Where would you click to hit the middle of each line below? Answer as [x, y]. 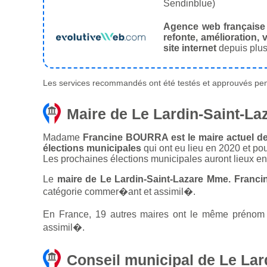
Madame [63, 138]
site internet [190, 48]
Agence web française [215, 27]
